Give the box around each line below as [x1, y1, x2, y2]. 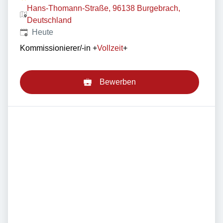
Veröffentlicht [19, 27, 65, 36]
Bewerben [99, 78, 136, 86]
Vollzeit [97, 44, 123, 52]
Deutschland [26, 16, 72, 24]
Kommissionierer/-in [20, 44, 91, 52]
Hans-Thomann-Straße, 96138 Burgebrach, [26, 4, 180, 12]
